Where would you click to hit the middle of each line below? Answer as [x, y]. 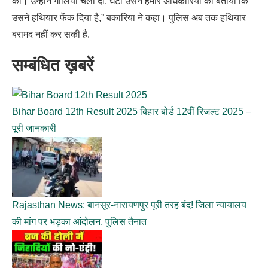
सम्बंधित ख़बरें [53, 65]
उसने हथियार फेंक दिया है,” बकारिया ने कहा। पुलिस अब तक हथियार [129, 17]
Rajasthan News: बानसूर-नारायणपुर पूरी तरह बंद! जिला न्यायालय [129, 205]
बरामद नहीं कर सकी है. [51, 34]
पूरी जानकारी [34, 128]
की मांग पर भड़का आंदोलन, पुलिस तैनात [79, 221]
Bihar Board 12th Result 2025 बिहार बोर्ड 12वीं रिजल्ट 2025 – [132, 111]
